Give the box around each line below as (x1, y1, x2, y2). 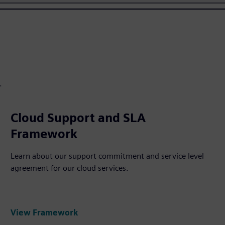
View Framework (11, 207, 78, 217)
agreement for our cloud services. (11, 163, 129, 173)
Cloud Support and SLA (11, 110, 146, 126)
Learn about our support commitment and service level (11, 151, 204, 161)
